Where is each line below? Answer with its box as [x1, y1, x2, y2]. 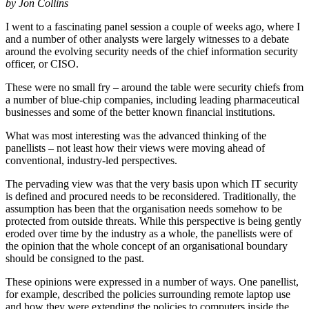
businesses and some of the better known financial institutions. [6, 106, 275, 119]
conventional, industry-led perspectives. [6, 154, 177, 167]
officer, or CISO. [6, 58, 79, 70]
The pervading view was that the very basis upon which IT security [6, 178, 298, 190]
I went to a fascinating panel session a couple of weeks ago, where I [6, 21, 300, 33]
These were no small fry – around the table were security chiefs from [6, 81, 303, 94]
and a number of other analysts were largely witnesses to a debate [6, 33, 289, 46]
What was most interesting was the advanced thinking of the [6, 130, 266, 142]
